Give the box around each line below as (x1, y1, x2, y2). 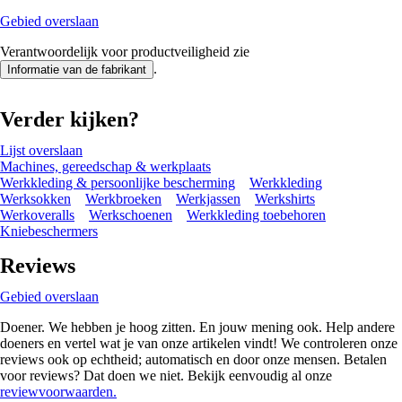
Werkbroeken (85, 190, 162, 206)
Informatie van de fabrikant (7, 62, 146, 76)
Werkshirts (255, 190, 315, 206)
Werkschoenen (89, 206, 172, 223)
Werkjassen (176, 190, 240, 206)
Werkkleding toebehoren (187, 206, 326, 223)
